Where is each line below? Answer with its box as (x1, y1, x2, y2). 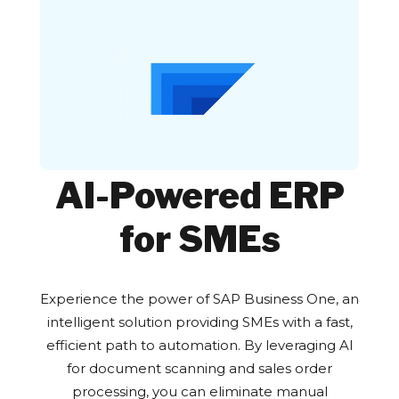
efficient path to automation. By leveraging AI (45, 336, 354, 354)
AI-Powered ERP (54, 173, 345, 217)
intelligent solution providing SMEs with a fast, (46, 313, 353, 330)
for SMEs (118, 216, 281, 261)
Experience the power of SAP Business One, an (40, 289, 359, 307)
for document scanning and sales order (67, 359, 332, 377)
